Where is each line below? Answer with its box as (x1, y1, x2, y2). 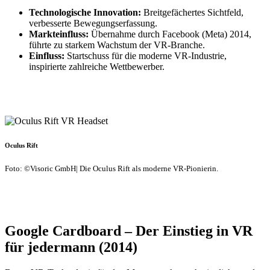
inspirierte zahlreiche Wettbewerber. (29, 61, 165, 72)
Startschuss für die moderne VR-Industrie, (64, 51, 227, 61)
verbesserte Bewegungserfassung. (29, 18, 157, 29)
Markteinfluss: (29, 29, 89, 40)
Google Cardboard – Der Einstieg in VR (5, 223, 253, 239)
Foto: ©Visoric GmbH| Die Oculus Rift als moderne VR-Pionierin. (5, 164, 218, 174)
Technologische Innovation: (29, 7, 141, 18)
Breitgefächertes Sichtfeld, (141, 7, 243, 18)
